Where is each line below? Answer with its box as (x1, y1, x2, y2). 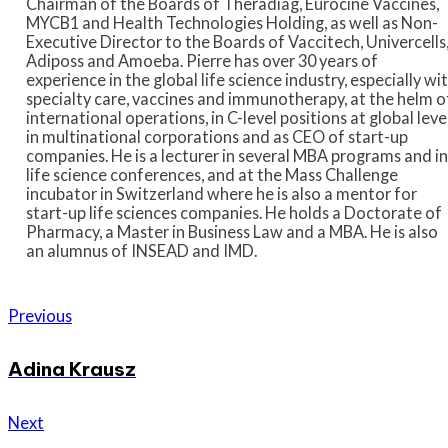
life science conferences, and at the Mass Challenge (25, 164, 398, 184)
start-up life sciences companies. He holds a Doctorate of (25, 202, 442, 222)
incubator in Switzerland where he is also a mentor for (25, 183, 417, 203)
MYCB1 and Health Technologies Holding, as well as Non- (25, 12, 438, 32)
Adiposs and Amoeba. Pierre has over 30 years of (25, 50, 378, 70)
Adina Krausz (8, 357, 136, 382)
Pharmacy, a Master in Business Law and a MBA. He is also (25, 221, 438, 241)
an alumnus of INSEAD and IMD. (25, 240, 257, 260)
